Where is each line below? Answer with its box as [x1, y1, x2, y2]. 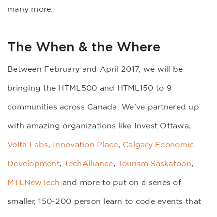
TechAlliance [64, 159, 113, 168]
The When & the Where [7, 39, 160, 54]
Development [7, 159, 60, 168]
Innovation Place [53, 140, 118, 149]
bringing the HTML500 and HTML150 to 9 [7, 83, 171, 92]
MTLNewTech [7, 178, 60, 186]
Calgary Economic [123, 140, 194, 149]
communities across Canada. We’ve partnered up [7, 102, 199, 111]
